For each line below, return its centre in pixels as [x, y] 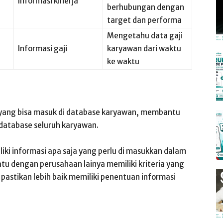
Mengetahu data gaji [145, 36]
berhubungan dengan [146, 7]
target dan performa [144, 20]
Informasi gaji [43, 49]
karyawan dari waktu [144, 49]
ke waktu [123, 61]
